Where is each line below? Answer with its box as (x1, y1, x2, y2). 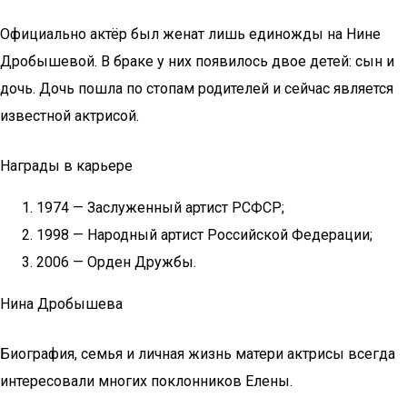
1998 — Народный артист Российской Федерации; (36, 226, 372, 243)
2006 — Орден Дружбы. (36, 253, 196, 271)
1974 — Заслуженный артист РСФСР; (36, 199, 284, 216)
